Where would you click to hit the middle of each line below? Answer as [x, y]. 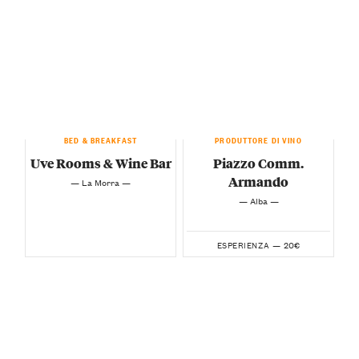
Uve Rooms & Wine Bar [101, 163]
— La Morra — [101, 182]
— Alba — [258, 200]
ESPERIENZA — [249, 244]
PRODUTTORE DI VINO [258, 138]
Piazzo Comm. [258, 163]
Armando [258, 181]
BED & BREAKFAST [100, 138]
